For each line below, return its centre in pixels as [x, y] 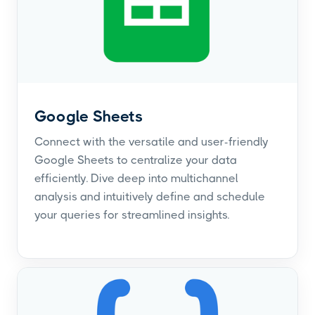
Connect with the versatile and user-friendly [152, 141]
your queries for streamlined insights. [132, 214]
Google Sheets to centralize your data [136, 160]
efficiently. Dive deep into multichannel [136, 178]
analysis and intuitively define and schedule [150, 196]
